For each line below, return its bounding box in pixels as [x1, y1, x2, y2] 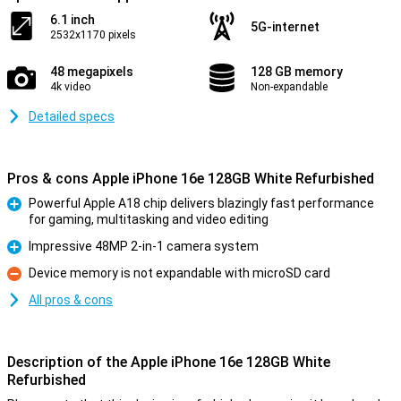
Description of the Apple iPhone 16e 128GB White [7, 354, 330, 371]
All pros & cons [29, 293, 113, 307]
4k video [50, 81, 90, 93]
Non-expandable [251, 81, 328, 93]
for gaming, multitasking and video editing [29, 212, 269, 226]
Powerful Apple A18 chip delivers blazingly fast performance [29, 196, 374, 210]
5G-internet [251, 20, 320, 34]
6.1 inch [50, 13, 95, 27]
